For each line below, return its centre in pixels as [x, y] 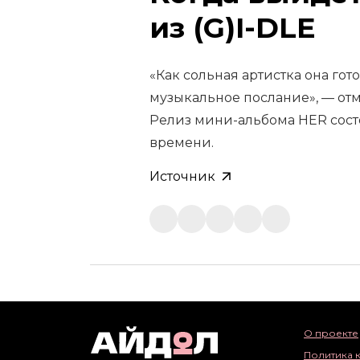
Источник [182, 176]
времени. [182, 142]
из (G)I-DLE [237, 27]
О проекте [331, 333]
